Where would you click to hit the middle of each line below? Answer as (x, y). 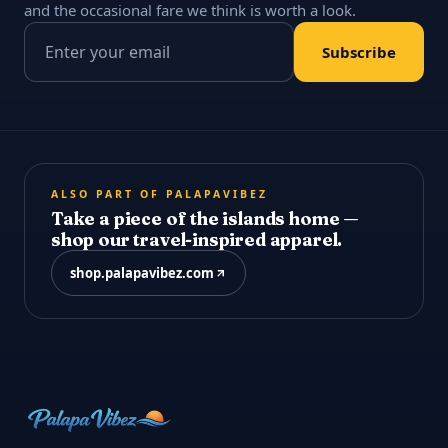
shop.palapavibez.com (142, 273)
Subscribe (359, 52)
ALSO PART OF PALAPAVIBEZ (159, 194)
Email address (76, 36)
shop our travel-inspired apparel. (197, 240)
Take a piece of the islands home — (205, 219)
